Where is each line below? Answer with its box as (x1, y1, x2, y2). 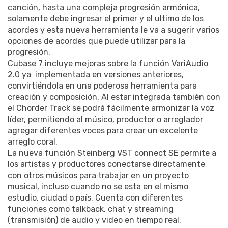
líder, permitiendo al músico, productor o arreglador (8, 115, 203, 125)
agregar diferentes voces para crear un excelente (8, 126, 198, 136)
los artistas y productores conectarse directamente (8, 159, 205, 169)
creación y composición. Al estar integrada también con (8, 92, 220, 102)
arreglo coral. (8, 137, 58, 147)
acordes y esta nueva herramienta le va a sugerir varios (8, 25, 219, 35)
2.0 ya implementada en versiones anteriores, (8, 70, 184, 80)
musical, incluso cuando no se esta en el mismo (8, 182, 188, 192)
